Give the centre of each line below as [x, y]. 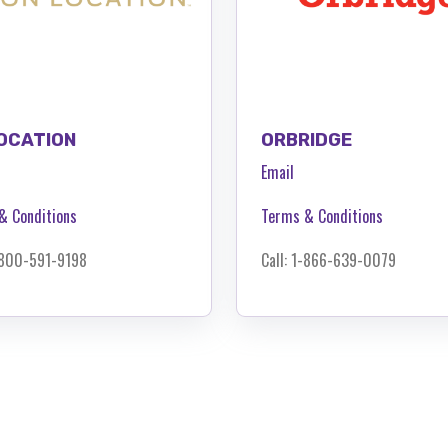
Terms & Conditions [322, 215]
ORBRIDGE [306, 139]
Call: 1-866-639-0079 [328, 259]
